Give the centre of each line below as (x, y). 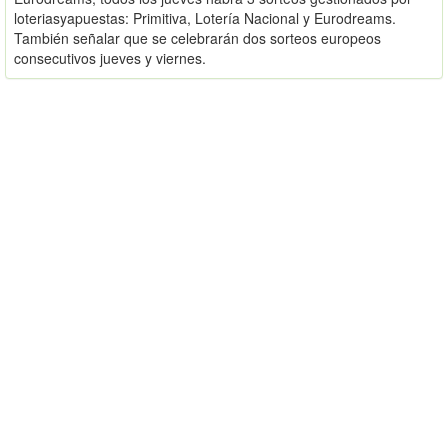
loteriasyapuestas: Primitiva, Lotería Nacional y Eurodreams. (205, 17)
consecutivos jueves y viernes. (110, 57)
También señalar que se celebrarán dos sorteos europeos (197, 37)
